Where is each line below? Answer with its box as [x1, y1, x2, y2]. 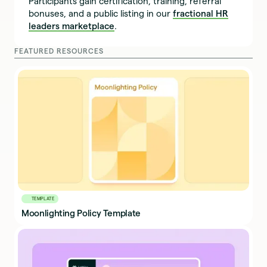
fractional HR [173, 8, 229, 18]
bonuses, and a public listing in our [29, 8, 173, 18]
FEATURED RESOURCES [14, 46, 104, 55]
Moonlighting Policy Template [21, 207, 141, 218]
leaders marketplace [29, 20, 115, 31]
